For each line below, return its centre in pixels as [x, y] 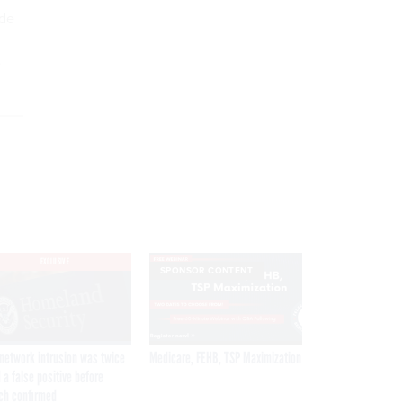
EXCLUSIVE [55, 261]
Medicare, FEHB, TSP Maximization [225, 358]
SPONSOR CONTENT [206, 270]
